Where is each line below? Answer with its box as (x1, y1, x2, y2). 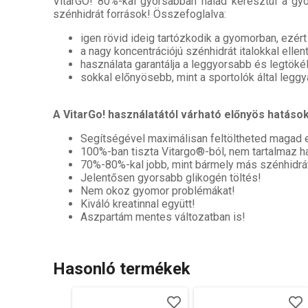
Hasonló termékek (53, 258, 190, 278)
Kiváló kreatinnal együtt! (80, 197, 195, 210)
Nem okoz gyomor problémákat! (80, 184, 235, 197)
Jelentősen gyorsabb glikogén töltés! (80, 170, 261, 184)
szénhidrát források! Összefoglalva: (53, 7, 226, 21)
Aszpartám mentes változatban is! (80, 210, 245, 223)
